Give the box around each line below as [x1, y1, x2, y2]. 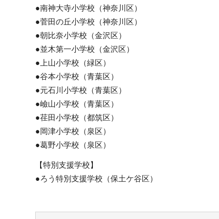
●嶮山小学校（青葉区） [35, 100, 118, 109]
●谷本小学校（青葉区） [35, 72, 118, 81]
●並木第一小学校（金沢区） [35, 45, 134, 54]
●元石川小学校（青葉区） [35, 86, 126, 95]
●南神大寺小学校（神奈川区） [35, 4, 142, 13]
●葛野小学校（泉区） [35, 141, 110, 150]
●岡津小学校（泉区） [35, 127, 110, 136]
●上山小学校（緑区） [35, 59, 110, 67]
